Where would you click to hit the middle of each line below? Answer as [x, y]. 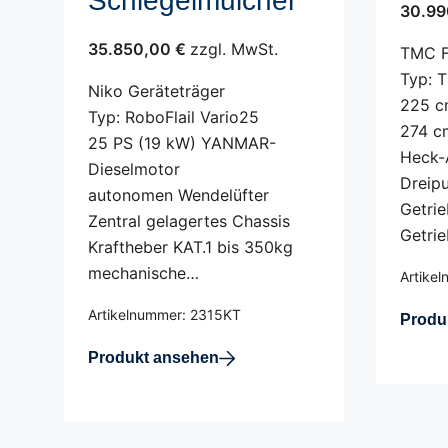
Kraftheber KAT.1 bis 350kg [190, 247]
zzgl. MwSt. [234, 49]
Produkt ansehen [153, 357]
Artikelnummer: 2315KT [164, 314]
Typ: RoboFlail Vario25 [173, 117]
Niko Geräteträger [156, 91]
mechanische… [143, 273]
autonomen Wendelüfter [178, 195]
